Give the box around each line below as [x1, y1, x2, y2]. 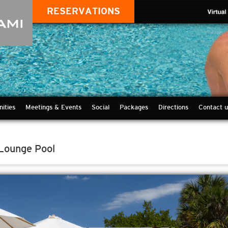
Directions [158, 103, 188, 111]
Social [92, 103, 109, 111]
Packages [120, 103, 148, 111]
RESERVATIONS [47, 6, 120, 16]
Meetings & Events [25, 103, 81, 111]
